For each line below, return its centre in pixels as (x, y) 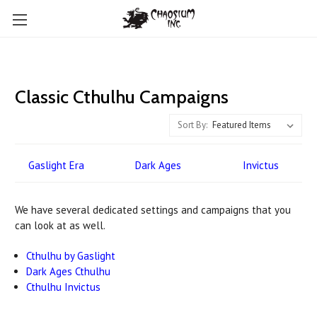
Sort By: (192, 125)
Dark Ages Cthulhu (69, 272)
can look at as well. (60, 226)
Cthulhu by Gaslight (71, 256)
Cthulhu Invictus (64, 287)
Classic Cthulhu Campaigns (122, 97)
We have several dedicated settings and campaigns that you (153, 210)
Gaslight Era (56, 166)
